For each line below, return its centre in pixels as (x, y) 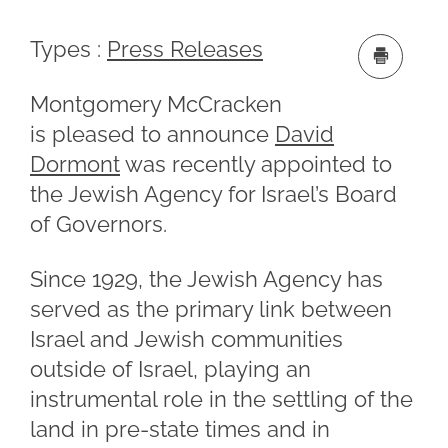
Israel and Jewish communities (186, 339)
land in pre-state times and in (180, 429)
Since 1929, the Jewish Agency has (206, 279)
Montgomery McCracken (156, 104)
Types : (65, 49)
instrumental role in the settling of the (221, 399)
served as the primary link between (211, 309)
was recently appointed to (256, 164)
